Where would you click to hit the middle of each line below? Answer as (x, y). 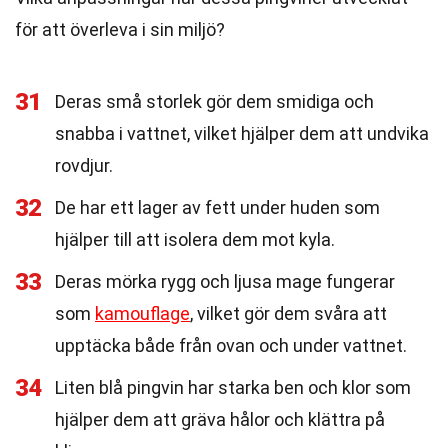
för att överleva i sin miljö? (120, 29)
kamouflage (142, 313)
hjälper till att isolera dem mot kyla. (195, 239)
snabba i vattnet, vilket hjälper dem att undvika (242, 133)
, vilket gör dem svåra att (288, 313)
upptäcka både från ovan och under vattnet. (231, 345)
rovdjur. (84, 165)
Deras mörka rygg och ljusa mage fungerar (225, 281)
